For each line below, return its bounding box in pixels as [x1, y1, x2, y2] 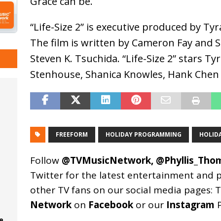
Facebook [88, 198, 133, 211]
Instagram [166, 198, 215, 211]
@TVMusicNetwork [61, 153, 151, 167]
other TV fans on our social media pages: [30, 183, 215, 196]
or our [133, 198, 166, 211]
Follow [30, 153, 62, 167]
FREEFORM [55, 130, 88, 139]
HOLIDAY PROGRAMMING [105, 130, 182, 139]
